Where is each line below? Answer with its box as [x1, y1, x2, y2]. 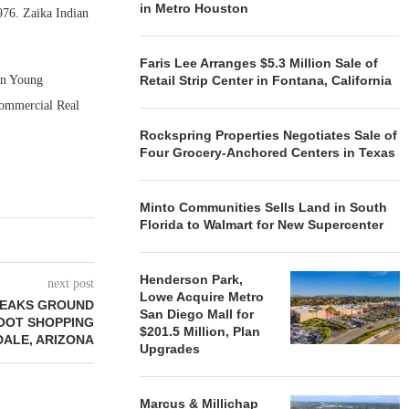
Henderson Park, [140, 272, 244, 287]
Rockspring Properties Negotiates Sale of [140, 128, 398, 142]
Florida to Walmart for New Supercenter [140, 217, 384, 232]
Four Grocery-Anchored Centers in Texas [140, 145, 396, 160]
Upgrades [140, 341, 201, 356]
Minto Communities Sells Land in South [140, 200, 388, 215]
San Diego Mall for [140, 307, 255, 321]
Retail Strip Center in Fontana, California [140, 73, 393, 88]
